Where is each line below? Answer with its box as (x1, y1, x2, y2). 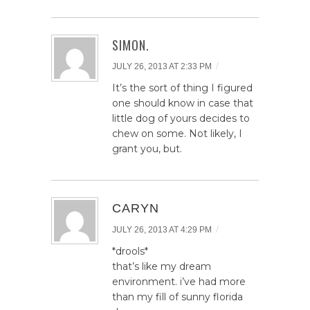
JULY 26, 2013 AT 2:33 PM (112, 61, 212, 71)
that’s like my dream (112, 259, 211, 273)
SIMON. (112, 35, 149, 54)
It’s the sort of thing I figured (112, 81, 253, 94)
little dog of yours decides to (112, 111, 250, 125)
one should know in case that (112, 96, 253, 109)
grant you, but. (112, 142, 182, 155)
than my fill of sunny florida (112, 290, 243, 303)
